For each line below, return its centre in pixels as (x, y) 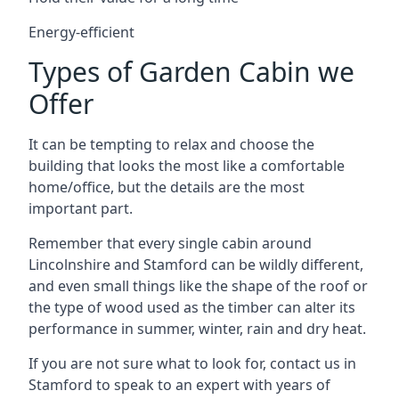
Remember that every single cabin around (170, 243)
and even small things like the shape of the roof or (198, 285)
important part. (81, 208)
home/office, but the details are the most (167, 187)
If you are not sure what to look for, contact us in (192, 363)
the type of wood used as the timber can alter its (192, 307)
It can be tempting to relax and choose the (171, 144)
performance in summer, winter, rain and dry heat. (197, 328)
